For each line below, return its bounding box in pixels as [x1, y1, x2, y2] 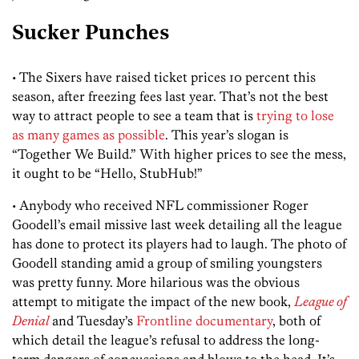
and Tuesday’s [49, 312, 136, 329]
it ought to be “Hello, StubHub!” [12, 164, 203, 181]
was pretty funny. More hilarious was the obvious [12, 273, 300, 290]
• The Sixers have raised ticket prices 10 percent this [12, 68, 316, 85]
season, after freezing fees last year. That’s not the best [12, 87, 329, 104]
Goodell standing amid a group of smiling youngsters [12, 254, 322, 271]
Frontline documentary [136, 312, 272, 329]
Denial [12, 312, 49, 329]
